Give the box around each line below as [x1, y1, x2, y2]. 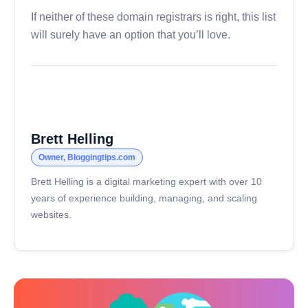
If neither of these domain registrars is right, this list [31, 11, 276, 22]
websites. [31, 210, 71, 219]
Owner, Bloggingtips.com [38, 153, 135, 162]
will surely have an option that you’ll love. [31, 29, 230, 40]
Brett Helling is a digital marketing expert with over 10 [31, 177, 262, 186]
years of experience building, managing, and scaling [31, 193, 257, 203]
